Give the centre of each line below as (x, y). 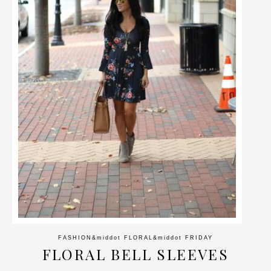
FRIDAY (199, 238)
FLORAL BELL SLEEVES (135, 254)
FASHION (75, 238)
